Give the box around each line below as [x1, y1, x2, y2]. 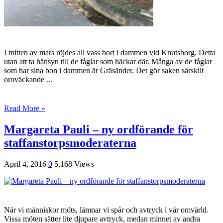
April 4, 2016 [4, 159, 46, 168]
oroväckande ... [4, 75, 52, 84]
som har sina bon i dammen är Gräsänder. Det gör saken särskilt [4, 66, 204, 75]
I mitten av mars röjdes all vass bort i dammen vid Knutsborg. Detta [4, 48, 216, 57]
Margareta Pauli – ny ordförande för [4, 122, 193, 136]
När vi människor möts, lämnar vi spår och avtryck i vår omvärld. [4, 205, 209, 214]
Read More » [4, 104, 45, 112]
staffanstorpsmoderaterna [4, 136, 136, 149]
